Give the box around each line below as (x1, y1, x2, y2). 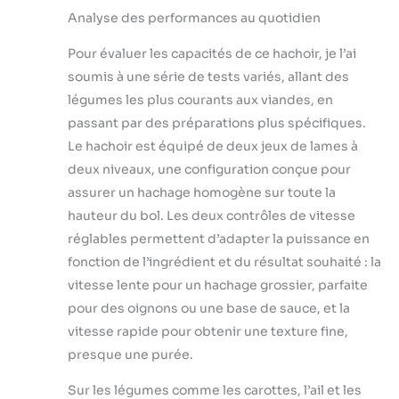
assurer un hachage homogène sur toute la (68, 184, 336, 201)
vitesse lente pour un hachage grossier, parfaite (68, 277, 368, 294)
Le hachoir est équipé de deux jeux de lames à (68, 138, 358, 155)
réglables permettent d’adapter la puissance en (68, 231, 370, 248)
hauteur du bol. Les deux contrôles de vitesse (68, 208, 355, 224)
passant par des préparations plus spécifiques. (68, 115, 366, 132)
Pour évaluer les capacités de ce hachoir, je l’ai (68, 45, 356, 62)
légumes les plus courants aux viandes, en (68, 92, 333, 109)
